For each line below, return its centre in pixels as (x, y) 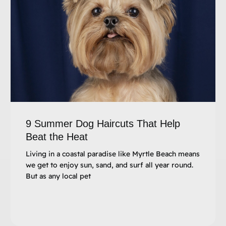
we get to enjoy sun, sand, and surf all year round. (109, 165)
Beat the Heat (56, 136)
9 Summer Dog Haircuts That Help (103, 123)
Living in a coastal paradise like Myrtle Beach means (112, 154)
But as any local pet (58, 176)
